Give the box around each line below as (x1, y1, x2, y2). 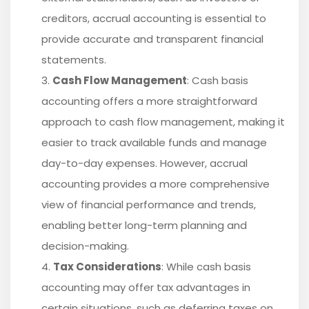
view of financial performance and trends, (41, 197, 256, 212)
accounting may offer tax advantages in (41, 280, 250, 295)
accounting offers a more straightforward (41, 94, 257, 109)
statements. (41, 52, 106, 68)
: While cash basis (161, 259, 251, 275)
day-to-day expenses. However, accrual (41, 156, 248, 171)
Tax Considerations (53, 259, 161, 275)
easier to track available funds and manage (41, 135, 267, 150)
